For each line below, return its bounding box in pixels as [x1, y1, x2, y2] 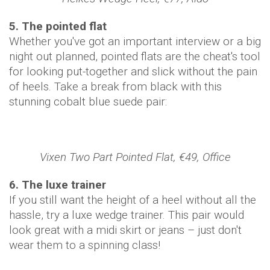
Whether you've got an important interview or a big [9, 34, 261, 48]
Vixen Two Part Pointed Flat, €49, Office [39, 150, 231, 164]
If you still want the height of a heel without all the [9, 193, 256, 207]
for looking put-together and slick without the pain [9, 64, 257, 78]
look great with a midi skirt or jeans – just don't [9, 223, 242, 237]
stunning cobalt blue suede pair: [9, 95, 167, 108]
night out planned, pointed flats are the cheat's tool [9, 49, 260, 63]
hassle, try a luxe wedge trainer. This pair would [9, 208, 244, 222]
